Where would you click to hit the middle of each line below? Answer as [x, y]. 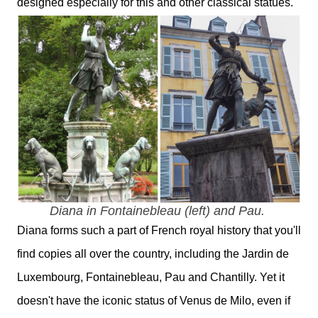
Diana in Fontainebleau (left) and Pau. [159, 211]
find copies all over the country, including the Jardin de [153, 254]
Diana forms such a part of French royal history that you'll [159, 231]
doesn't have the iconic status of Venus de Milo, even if [154, 301]
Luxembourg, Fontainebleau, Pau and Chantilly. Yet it [151, 278]
